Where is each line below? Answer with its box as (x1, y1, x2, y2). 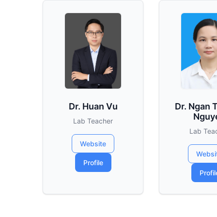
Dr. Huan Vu (68, 101, 118, 111)
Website (80, 139, 106, 148)
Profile (83, 158, 103, 167)
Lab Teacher (73, 117, 113, 125)
